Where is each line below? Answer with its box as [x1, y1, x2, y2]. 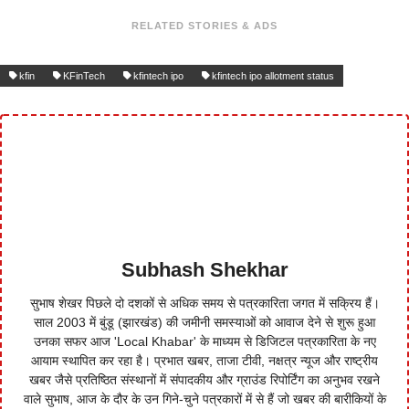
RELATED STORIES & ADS [131, 19, 278, 31]
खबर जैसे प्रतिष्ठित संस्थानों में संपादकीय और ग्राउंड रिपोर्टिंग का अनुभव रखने [29, 372, 380, 387]
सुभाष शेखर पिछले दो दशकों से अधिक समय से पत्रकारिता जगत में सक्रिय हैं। [29, 295, 380, 310]
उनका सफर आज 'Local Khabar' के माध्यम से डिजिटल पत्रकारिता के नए [33, 333, 376, 349]
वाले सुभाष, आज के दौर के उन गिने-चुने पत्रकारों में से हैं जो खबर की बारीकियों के [23, 391, 386, 406]
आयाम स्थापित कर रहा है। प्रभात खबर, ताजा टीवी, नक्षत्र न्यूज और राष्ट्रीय [31, 352, 378, 368]
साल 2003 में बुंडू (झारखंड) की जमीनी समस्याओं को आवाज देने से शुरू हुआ [34, 314, 375, 330]
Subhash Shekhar [121, 257, 288, 281]
